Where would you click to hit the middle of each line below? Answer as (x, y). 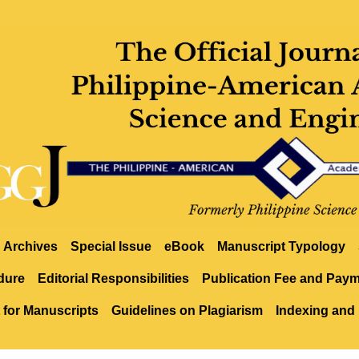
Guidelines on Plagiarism (187, 311)
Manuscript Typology (281, 246)
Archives (30, 246)
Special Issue (111, 246)
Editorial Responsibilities (113, 278)
